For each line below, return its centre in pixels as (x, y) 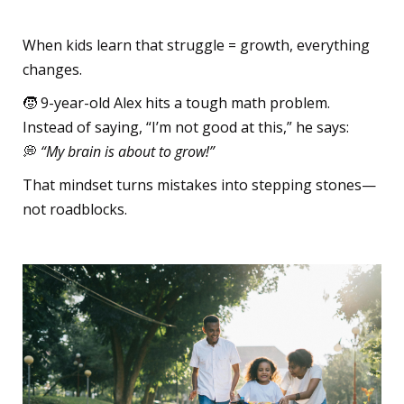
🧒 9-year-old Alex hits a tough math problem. (176, 102)
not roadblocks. (75, 209)
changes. (52, 69)
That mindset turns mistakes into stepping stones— (199, 184)
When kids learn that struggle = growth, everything (196, 45)
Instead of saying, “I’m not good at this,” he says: (186, 127)
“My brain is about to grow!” (128, 151)
